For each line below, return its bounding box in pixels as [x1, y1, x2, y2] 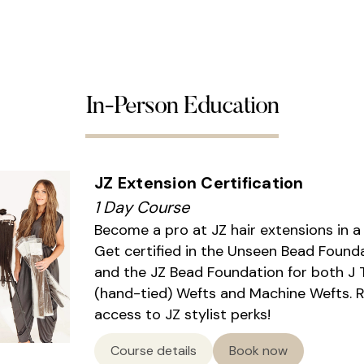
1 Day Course [94, 197, 189, 219]
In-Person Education [85, 95, 279, 120]
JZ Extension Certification [94, 172, 304, 194]
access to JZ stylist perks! [94, 305, 271, 325]
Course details [110, 342, 197, 360]
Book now [229, 342, 288, 360]
